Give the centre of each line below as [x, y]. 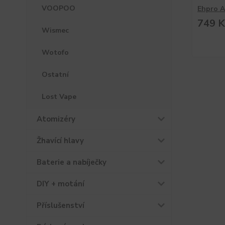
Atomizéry [56, 119]
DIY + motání [61, 184]
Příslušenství [61, 205]
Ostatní [55, 75]
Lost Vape [59, 97]
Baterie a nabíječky [72, 162]
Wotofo [55, 52]
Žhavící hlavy [60, 141]
